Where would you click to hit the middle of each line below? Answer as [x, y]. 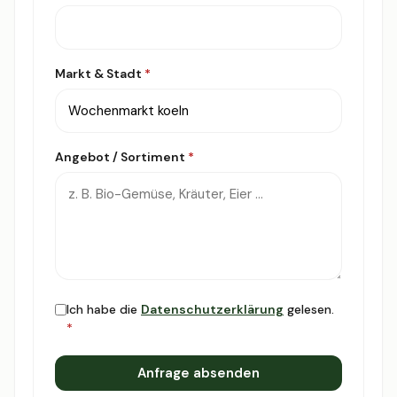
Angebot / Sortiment [121, 156]
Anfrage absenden [198, 373]
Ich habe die [104, 309]
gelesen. [309, 309]
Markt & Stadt [100, 73]
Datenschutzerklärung [212, 309]
